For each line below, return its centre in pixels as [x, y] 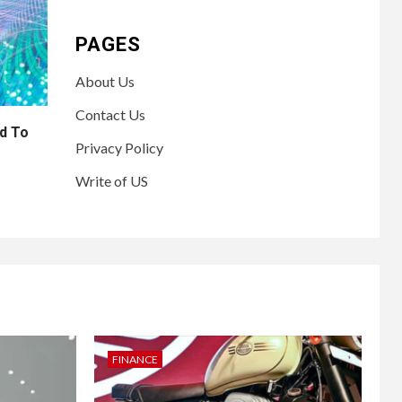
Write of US [111, 180]
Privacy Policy [119, 147]
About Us [105, 81]
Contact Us [110, 114]
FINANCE [135, 359]
